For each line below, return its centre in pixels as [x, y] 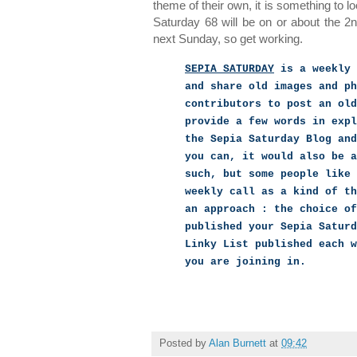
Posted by [184, 343]
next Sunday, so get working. [228, 39]
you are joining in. [245, 262]
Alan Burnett [237, 343]
